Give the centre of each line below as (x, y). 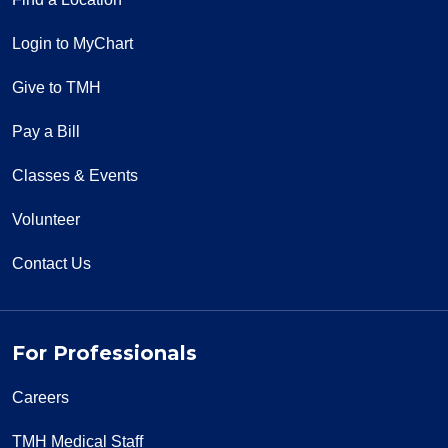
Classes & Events (75, 176)
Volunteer (46, 220)
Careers (40, 398)
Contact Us (51, 264)
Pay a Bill (46, 132)
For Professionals (104, 353)
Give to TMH (56, 88)
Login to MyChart (72, 44)
